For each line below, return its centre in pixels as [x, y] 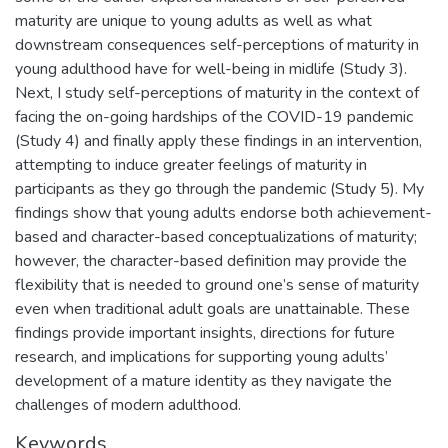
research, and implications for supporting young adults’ [201, 356]
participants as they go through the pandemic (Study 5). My [219, 188]
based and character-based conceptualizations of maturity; [216, 236]
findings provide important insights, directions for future [205, 332]
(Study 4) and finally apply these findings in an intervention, [218, 140]
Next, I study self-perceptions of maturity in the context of [217, 92]
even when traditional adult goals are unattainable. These [212, 308]
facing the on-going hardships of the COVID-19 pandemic [214, 116]
